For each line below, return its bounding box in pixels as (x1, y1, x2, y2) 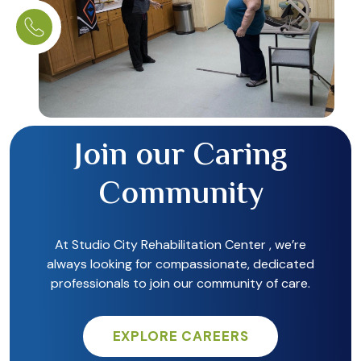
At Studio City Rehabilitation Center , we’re (55, 236, 306, 254)
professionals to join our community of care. (51, 275, 310, 293)
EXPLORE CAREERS (112, 327, 249, 346)
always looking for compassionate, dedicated (47, 255, 314, 273)
